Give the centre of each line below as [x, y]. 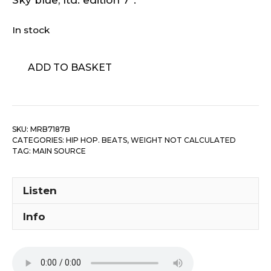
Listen [40, 190]
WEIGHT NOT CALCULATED [183, 140]
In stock [31, 30]
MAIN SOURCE [59, 151]
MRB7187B [50, 129]
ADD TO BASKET [70, 68]
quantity [33, 118]
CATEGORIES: [39, 140]
